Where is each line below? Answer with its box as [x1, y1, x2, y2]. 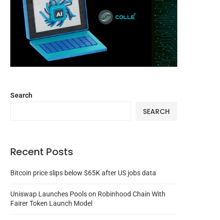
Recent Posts [10, 145, 73, 159]
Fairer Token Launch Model [10, 199, 92, 208]
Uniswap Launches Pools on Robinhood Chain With [10, 190, 165, 198]
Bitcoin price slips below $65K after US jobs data [10, 169, 156, 177]
